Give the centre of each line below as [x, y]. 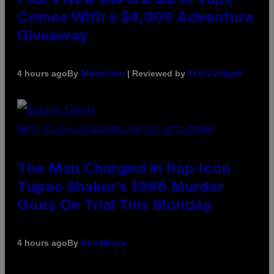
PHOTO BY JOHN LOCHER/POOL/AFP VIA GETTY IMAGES [116, 129]
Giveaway [52, 36]
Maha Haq [103, 74]
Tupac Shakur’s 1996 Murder [121, 187]
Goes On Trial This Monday [114, 206]
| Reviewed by [156, 73]
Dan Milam [103, 243]
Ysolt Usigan [215, 74]
